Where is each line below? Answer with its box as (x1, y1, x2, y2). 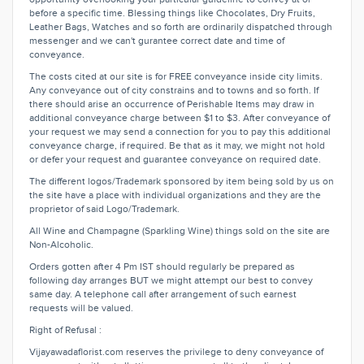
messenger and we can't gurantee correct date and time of (29, 35, 284, 46)
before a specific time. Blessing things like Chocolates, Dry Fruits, (29, 7, 315, 19)
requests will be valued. (29, 302, 136, 314)
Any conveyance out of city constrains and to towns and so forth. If (29, 84, 318, 96)
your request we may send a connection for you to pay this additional (29, 126, 331, 137)
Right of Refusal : (29, 324, 104, 336)
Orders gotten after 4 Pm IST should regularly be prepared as (29, 261, 295, 272)
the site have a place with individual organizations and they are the (29, 189, 321, 201)
